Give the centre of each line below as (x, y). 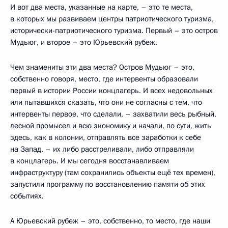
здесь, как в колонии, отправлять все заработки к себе (106, 138)
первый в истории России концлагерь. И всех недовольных (111, 91)
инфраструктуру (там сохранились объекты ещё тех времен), (113, 173)
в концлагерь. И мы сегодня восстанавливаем (90, 161)
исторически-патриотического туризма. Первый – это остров (114, 31)
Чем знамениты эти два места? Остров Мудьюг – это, (102, 67)
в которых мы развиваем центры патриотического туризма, (112, 19)
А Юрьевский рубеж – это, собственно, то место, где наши (110, 221)
